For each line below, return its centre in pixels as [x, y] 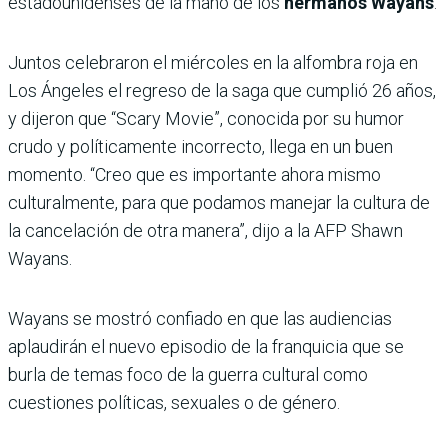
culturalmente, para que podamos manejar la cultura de [219, 203]
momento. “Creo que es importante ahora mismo [194, 175]
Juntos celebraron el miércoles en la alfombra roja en [213, 63]
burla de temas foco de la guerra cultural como [188, 375]
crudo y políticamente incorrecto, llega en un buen [200, 147]
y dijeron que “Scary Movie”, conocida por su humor [206, 119]
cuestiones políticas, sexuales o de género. [174, 403]
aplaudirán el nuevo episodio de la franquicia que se [206, 347]
